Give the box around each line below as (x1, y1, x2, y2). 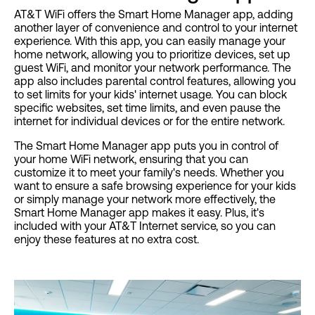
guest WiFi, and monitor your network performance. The (14, 61, 291, 75)
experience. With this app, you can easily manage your (14, 34, 285, 48)
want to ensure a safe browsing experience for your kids (14, 179, 296, 193)
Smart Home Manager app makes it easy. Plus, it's (14, 206, 264, 219)
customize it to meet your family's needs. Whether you (14, 166, 284, 179)
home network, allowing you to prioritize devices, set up (14, 48, 290, 61)
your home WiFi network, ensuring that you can (14, 153, 248, 166)
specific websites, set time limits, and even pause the (14, 101, 281, 115)
